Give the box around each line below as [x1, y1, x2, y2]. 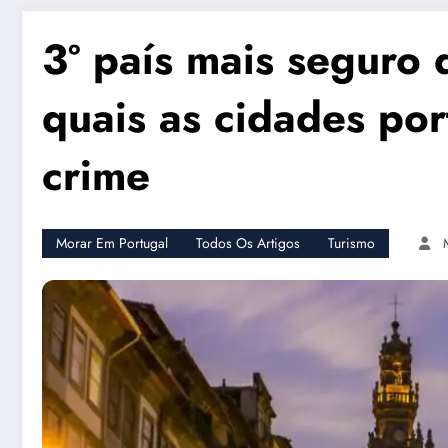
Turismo [328, 232, 375, 253]
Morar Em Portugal [56, 232, 168, 253]
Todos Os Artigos [196, 232, 300, 253]
